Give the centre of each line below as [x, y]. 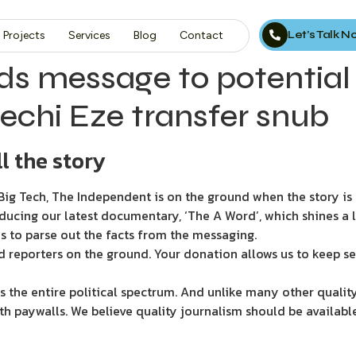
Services [89, 35]
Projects [24, 35]
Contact [201, 35]
